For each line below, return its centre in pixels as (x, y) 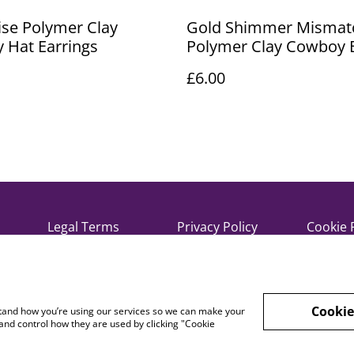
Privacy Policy (217, 227)
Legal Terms (83, 227)
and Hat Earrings (247, 65)
